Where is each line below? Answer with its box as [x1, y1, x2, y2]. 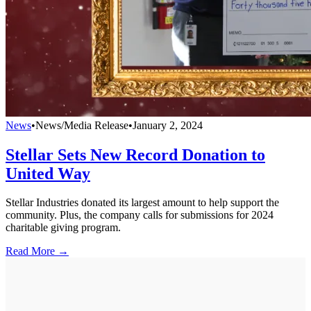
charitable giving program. [6, 221, 121, 234]
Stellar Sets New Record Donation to [6, 145, 265, 164]
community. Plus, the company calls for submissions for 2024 [6, 209, 274, 221]
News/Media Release [35, 119, 128, 131]
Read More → [6, 245, 69, 258]
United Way [6, 164, 90, 183]
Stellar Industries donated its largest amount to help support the [6, 196, 279, 209]
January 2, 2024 [133, 119, 203, 131]
